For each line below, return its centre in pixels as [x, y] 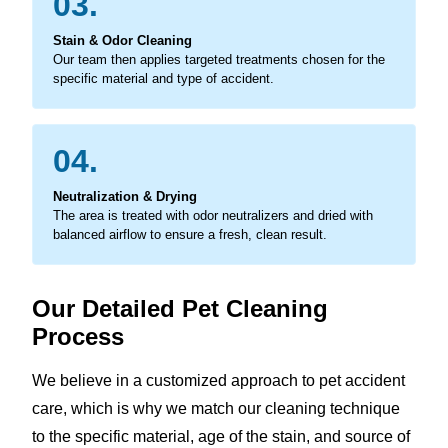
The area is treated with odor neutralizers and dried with [213, 215]
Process [78, 336]
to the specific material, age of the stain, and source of [221, 436]
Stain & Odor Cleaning [122, 40]
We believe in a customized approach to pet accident [218, 380]
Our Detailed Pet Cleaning [180, 308]
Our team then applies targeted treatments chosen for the [219, 59]
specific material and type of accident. [163, 78]
